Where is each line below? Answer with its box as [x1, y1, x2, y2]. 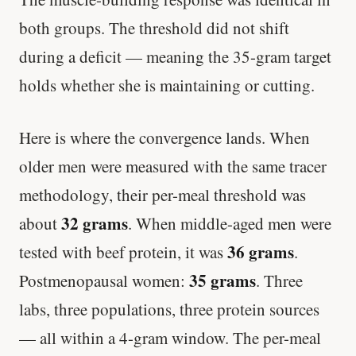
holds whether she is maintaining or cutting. [19, 74, 315, 97]
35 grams [189, 268, 256, 292]
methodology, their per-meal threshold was [19, 183, 306, 206]
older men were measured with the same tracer [19, 154, 327, 177]
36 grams [227, 239, 294, 264]
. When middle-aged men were [128, 211, 331, 234]
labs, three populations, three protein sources [19, 297, 319, 320]
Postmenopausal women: [19, 269, 189, 292]
